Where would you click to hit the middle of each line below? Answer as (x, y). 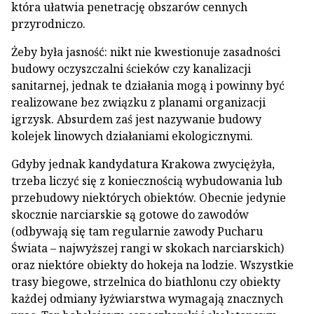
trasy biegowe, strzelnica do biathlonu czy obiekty (146, 282)
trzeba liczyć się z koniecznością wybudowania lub (147, 181)
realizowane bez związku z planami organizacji (138, 102)
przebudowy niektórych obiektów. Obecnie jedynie (149, 198)
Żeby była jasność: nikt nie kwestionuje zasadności (146, 52)
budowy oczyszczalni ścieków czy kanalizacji (131, 69)
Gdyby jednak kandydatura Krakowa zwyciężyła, (143, 164)
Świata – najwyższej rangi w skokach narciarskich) (148, 248)
